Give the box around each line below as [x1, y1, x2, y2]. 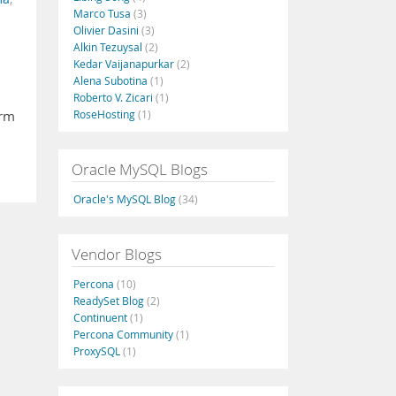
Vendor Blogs [72, 244, 162, 264]
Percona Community [73, 327, 176, 341]
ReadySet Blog [73, 293, 147, 308]
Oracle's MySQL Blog [73, 192, 179, 206]
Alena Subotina [73, 73, 150, 88]
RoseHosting [73, 107, 138, 121]
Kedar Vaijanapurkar [73, 57, 177, 71]
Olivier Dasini [73, 23, 141, 37]
